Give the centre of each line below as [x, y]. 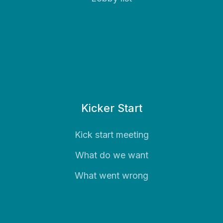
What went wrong [111, 176]
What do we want [111, 155]
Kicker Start [111, 108]
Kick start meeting [111, 134]
